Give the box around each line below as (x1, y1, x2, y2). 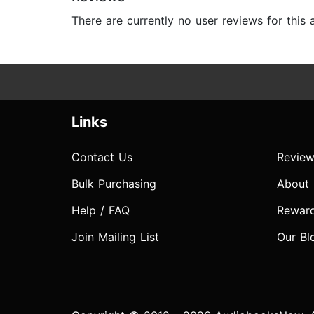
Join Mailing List (71, 230, 159, 245)
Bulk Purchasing (71, 177, 156, 191)
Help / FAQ (71, 203, 130, 218)
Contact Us (71, 150, 132, 165)
